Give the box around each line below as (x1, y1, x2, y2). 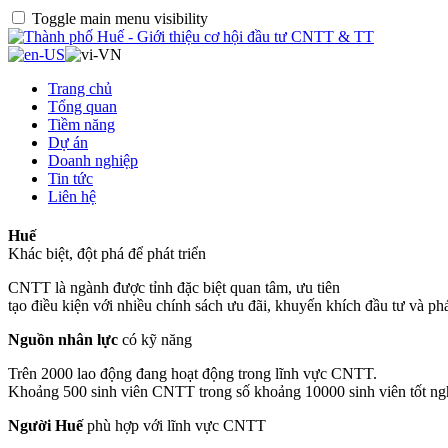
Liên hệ (48, 188, 96, 205)
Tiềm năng (48, 116, 115, 133)
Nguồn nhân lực (8, 331, 118, 349)
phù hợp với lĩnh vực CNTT (83, 417, 266, 435)
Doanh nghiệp (48, 152, 138, 169)
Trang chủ (48, 80, 112, 97)
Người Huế (8, 417, 83, 435)
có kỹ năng (118, 331, 192, 349)
